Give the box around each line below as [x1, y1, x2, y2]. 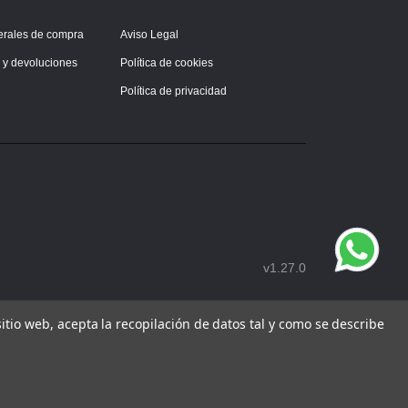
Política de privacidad [120, 85, 227, 98]
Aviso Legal [120, 28, 178, 42]
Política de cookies [120, 56, 213, 70]
